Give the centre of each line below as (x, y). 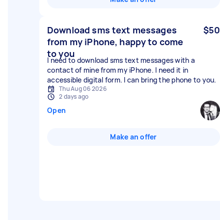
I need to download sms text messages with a (121, 60)
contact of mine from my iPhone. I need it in (118, 70)
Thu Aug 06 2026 (83, 89)
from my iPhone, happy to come (115, 42)
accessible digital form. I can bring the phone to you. (132, 80)
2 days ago (74, 96)
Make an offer (134, 137)
